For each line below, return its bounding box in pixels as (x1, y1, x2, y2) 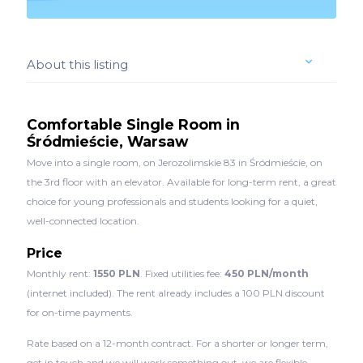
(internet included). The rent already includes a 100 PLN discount (26, 286, 325, 299)
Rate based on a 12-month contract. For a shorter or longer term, (26, 336, 328, 349)
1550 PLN (92, 267, 140, 280)
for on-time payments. (26, 305, 133, 318)
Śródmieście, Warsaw (26, 132, 188, 150)
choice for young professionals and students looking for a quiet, (26, 194, 318, 207)
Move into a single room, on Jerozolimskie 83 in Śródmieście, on (26, 156, 322, 169)
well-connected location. (26, 214, 139, 227)
